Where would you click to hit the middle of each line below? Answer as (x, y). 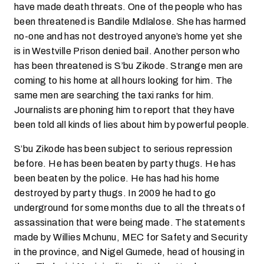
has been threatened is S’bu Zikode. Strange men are (129, 66)
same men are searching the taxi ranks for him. (114, 95)
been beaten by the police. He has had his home (117, 178)
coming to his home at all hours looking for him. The (123, 80)
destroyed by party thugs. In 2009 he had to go (115, 193)
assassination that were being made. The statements (130, 222)
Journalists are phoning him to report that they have (125, 110)
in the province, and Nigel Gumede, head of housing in (130, 252)
